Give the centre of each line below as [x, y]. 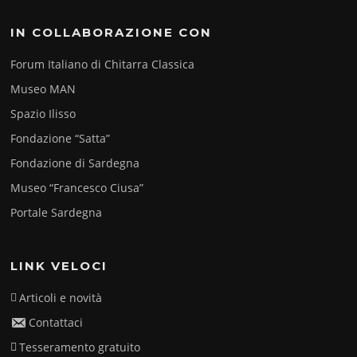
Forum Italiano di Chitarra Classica [103, 65]
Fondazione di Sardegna [75, 163]
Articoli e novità [61, 298]
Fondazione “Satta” [61, 139]
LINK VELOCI [59, 266]
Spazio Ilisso [43, 114]
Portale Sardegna [57, 213]
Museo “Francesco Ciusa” [77, 188]
